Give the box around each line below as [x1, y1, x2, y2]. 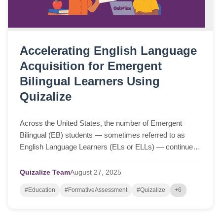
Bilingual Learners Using [20, 74, 160, 88]
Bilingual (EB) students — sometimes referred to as [20, 130, 185, 139]
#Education [24, 186, 55, 193]
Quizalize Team [20, 168, 70, 176]
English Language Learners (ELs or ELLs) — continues [20, 142, 197, 151]
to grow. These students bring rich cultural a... [20, 154, 165, 163]
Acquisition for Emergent [20, 59, 162, 73]
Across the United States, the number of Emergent [20, 118, 182, 127]
